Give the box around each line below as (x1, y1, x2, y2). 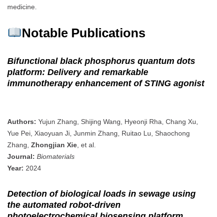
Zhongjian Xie (31, 140, 77, 149)
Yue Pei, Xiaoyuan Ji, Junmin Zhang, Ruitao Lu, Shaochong (7, 129, 190, 137)
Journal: (7, 152, 35, 160)
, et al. (77, 140, 96, 149)
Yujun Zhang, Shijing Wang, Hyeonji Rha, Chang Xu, (36, 117, 198, 125)
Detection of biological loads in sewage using (7, 188, 196, 199)
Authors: (7, 117, 36, 125)
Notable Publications (21, 26, 145, 41)
